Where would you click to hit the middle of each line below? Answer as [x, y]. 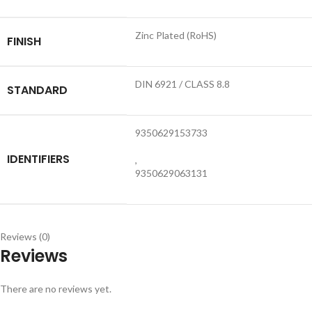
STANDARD [37, 91]
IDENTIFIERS [38, 159]
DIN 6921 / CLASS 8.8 [182, 84]
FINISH [24, 42]
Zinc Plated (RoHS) [176, 36]
